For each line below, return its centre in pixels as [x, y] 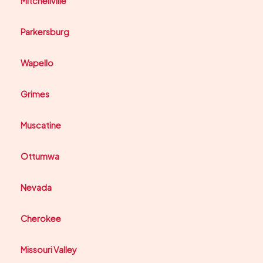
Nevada [36, 188]
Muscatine [41, 125]
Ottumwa [40, 156]
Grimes [35, 94]
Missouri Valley [49, 250]
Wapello [37, 63]
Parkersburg [45, 32]
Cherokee [41, 219]
